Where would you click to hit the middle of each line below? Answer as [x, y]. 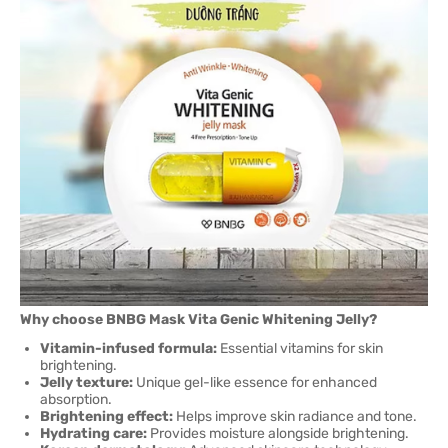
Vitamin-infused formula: [128, 348]
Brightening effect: [106, 416]
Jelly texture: [86, 382]
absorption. [76, 399]
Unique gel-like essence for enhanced [255, 382]
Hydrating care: [93, 433]
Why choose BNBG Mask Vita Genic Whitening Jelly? [198, 319]
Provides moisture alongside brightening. [278, 433]
